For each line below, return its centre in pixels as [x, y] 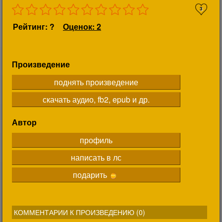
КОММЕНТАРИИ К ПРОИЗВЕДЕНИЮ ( [76, 212]
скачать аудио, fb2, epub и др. [96, 99]
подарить [91, 175]
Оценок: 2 [82, 27]
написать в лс [96, 157]
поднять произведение [96, 82]
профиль [96, 140]
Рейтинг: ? [34, 27]
